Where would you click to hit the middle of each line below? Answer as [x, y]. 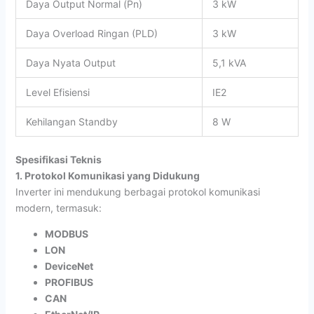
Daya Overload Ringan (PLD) [91, 33]
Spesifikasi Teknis [58, 159]
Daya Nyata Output [70, 62]
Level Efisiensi [57, 92]
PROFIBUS [69, 282]
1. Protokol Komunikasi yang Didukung [107, 175]
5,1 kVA [229, 62]
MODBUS [66, 233]
